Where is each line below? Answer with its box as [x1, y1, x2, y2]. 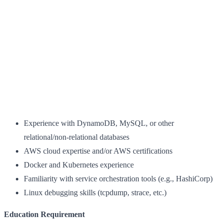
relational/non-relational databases [24, 132, 129, 141]
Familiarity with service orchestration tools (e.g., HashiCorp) [24, 174, 213, 183]
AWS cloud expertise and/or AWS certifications [24, 146, 172, 155]
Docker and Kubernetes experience [24, 160, 134, 169]
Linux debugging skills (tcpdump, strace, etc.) [24, 188, 166, 197]
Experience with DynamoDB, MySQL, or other [24, 118, 174, 127]
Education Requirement [4, 210, 85, 219]
